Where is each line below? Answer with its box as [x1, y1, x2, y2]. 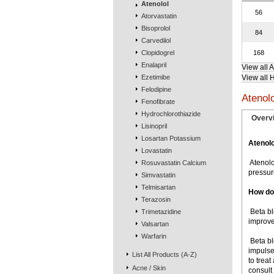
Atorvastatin [141, 12, 177, 20]
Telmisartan [141, 183, 176, 191]
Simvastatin [141, 171, 176, 179]
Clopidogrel [141, 49, 174, 56]
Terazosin [141, 196, 171, 203]
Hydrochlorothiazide [141, 110, 201, 117]
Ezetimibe [141, 73, 170, 81]
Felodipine [141, 86, 171, 93]
